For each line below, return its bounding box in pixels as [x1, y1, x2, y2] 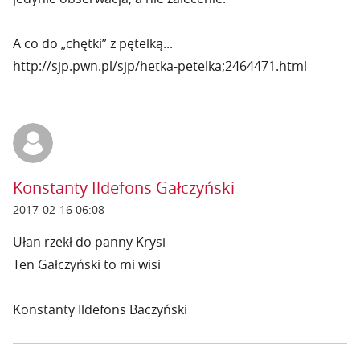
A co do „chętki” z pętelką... [13, 35, 173, 52]
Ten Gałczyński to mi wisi [13, 256, 161, 273]
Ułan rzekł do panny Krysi [13, 233, 166, 251]
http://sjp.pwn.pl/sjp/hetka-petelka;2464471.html [13, 57, 307, 75]
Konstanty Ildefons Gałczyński [13, 177, 235, 198]
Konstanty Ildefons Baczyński [13, 301, 187, 318]
